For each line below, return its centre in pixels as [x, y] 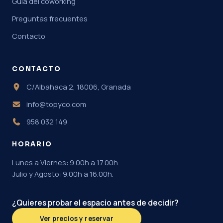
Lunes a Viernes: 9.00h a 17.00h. [66, 163]
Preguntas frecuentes [50, 19]
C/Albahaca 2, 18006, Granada [78, 87]
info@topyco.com [56, 104]
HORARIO [32, 144]
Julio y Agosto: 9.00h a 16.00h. [63, 174]
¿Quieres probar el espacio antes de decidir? [95, 203]
